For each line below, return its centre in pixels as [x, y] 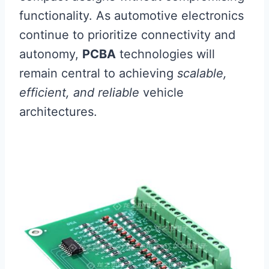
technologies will [165, 54]
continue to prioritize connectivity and [127, 35]
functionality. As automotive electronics [131, 15]
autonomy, [51, 54]
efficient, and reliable [79, 92]
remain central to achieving [98, 73]
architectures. [58, 111]
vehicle [162, 92]
